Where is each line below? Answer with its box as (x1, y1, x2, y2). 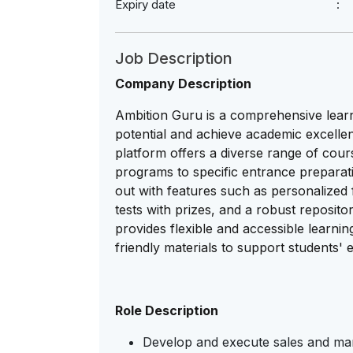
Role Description (115, 303, 218, 318)
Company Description (115, 76, 251, 91)
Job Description (115, 49, 232, 68)
